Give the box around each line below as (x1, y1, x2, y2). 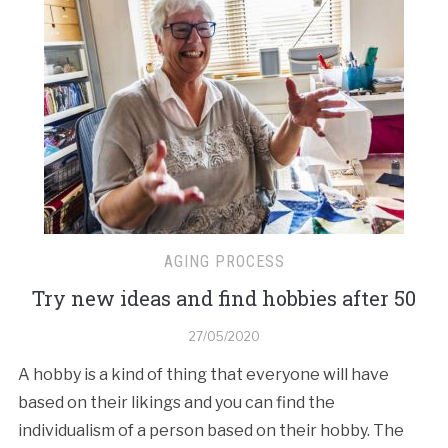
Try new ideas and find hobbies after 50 (32, 284, 416, 311)
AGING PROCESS (163, 251, 285, 271)
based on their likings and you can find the (17, 392, 335, 412)
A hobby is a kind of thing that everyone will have (17, 364, 389, 384)
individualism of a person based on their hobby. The (17, 420, 404, 440)
